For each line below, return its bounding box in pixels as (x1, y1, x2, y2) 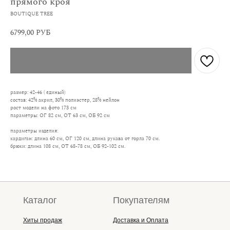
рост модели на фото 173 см (10, 104, 76, 112)
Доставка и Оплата (113, 217, 168, 224)
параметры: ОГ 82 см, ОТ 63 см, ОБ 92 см (10, 111, 110, 120)
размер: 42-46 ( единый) (10, 88, 65, 97)
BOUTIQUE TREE (10, 10, 53, 18)
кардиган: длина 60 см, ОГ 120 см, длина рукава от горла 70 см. (10, 135, 160, 143)
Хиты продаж (23, 217, 62, 224)
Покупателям (113, 195, 169, 205)
